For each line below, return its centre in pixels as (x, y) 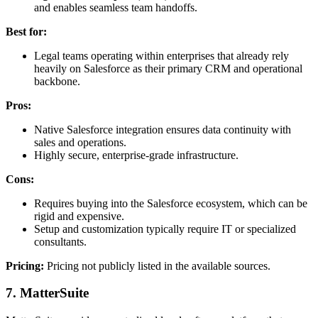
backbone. (57, 81)
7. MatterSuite (47, 293)
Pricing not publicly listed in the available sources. (157, 265)
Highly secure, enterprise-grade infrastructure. (136, 155)
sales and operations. (80, 142)
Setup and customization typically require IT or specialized (165, 229)
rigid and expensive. (79, 216)
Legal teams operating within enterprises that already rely (161, 55)
